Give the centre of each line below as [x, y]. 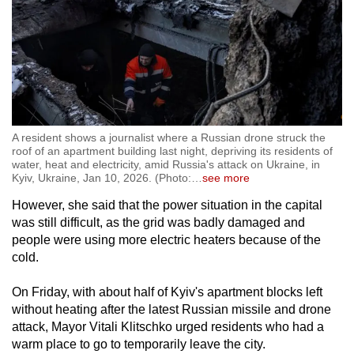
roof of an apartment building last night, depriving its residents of [172, 151]
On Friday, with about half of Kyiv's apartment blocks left [167, 292]
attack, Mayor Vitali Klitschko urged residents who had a [168, 326]
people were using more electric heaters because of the [166, 239]
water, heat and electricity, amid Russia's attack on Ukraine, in [166, 164]
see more [226, 177]
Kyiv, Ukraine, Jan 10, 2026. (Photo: [102, 177]
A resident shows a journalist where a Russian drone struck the [169, 137]
